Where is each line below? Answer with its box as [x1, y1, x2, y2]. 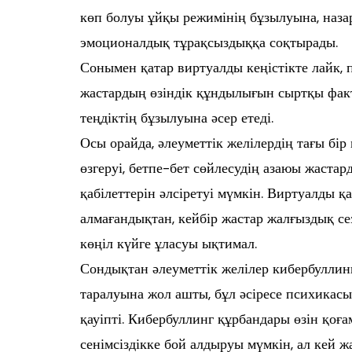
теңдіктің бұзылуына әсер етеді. [80, 108, 273, 128]
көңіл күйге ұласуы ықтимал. [80, 234, 257, 254]
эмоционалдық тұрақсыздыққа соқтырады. [80, 33, 338, 53]
